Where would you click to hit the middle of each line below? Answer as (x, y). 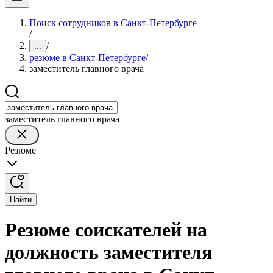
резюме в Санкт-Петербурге (87, 58)
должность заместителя (108, 253)
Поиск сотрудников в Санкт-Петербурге (113, 23)
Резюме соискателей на (106, 230)
